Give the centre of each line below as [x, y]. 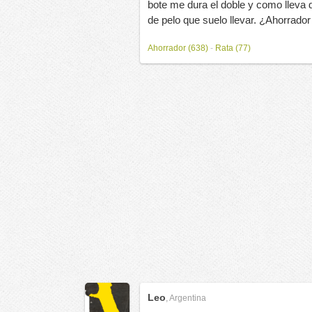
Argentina [188, 298]
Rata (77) [233, 48]
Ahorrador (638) [178, 48]
